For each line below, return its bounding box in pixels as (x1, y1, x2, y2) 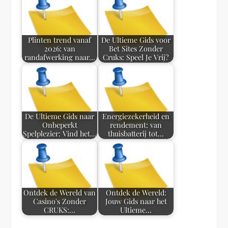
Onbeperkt (42, 120, 77, 130)
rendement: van (110, 120, 162, 130)
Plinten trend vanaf (28, 35, 92, 45)
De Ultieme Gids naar (25, 111, 95, 122)
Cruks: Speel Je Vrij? (103, 52, 169, 63)
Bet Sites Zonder (109, 43, 163, 54)
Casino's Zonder (33, 196, 87, 207)
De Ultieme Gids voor (101, 35, 171, 45)
